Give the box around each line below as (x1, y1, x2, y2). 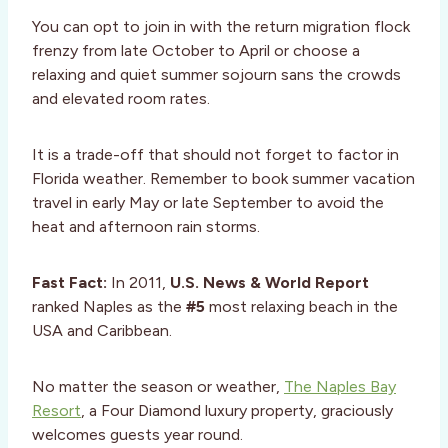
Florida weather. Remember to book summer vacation (32, 169, 415, 189)
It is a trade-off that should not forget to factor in (32, 145, 399, 165)
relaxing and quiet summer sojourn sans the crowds (32, 65, 401, 85)
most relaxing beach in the (205, 297, 398, 317)
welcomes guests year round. (32, 425, 243, 445)
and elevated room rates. (32, 89, 210, 109)
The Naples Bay (284, 377, 396, 397)
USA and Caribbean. (32, 321, 172, 341)
